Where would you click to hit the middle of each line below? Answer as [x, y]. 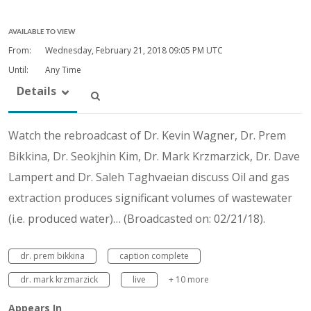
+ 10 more [189, 279]
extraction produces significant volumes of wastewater [150, 197]
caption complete [154, 255]
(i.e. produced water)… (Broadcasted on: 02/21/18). [137, 218]
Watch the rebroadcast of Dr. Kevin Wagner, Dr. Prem [147, 135]
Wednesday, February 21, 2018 [107, 50]
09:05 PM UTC [196, 50]
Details [36, 91]
